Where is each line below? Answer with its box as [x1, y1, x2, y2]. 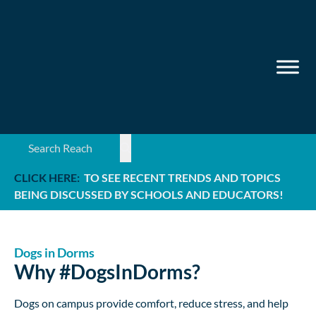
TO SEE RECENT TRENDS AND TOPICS [82, 171, 281, 184]
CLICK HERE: [14, 171, 82, 184]
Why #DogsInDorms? [14, 260, 200, 284]
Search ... [14, 135, 55, 149]
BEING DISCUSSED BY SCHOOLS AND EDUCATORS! [14, 188, 284, 201]
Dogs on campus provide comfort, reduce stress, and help [14, 296, 288, 310]
